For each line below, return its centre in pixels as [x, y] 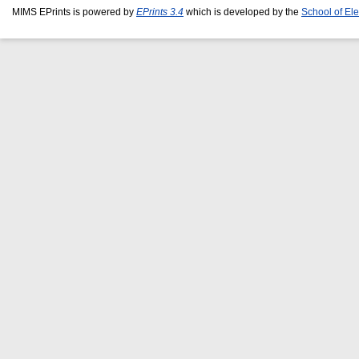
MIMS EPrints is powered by [74, 12]
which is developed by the [242, 12]
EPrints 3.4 [160, 12]
